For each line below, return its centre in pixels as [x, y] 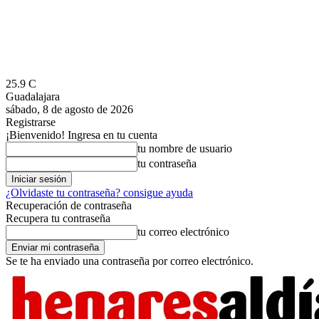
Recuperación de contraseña [69, 205]
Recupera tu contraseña [58, 218]
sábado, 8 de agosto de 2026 [69, 109]
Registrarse [31, 122]
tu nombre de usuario [185, 148]
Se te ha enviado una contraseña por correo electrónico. [130, 261]
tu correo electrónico [183, 232]
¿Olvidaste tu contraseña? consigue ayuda [99, 193]
